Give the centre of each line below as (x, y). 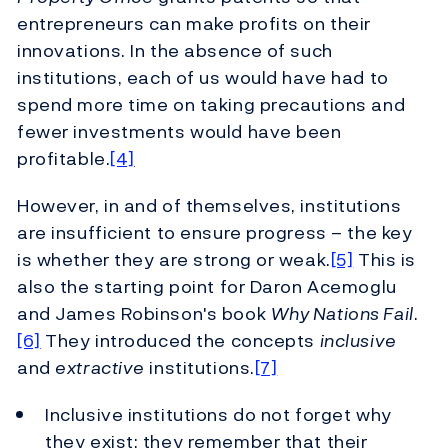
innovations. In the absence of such (175, 51)
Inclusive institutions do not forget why (218, 415)
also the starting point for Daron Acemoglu (207, 287)
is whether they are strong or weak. (174, 260)
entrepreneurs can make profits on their (194, 24)
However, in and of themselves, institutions (209, 206)
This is (384, 260)
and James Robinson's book (144, 314)
